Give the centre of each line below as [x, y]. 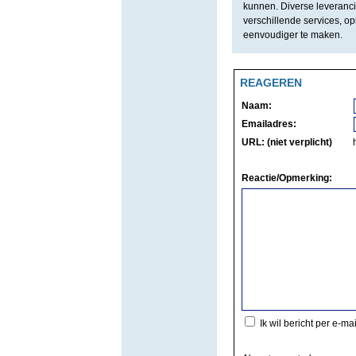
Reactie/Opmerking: [286, 178]
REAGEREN [271, 83]
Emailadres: [269, 124]
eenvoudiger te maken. [292, 35]
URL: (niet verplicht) [286, 142]
